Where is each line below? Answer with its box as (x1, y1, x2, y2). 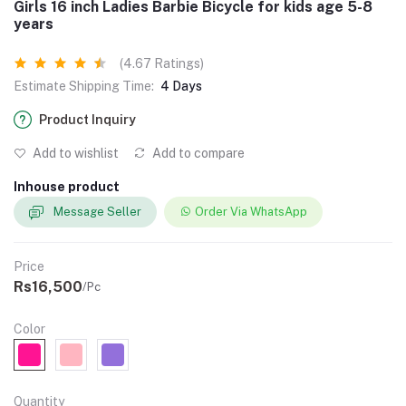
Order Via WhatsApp (195, 205, 307, 219)
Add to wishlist (30, 145, 119, 160)
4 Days (160, 78, 202, 93)
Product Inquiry (39, 111, 136, 127)
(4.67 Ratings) (120, 55, 204, 71)
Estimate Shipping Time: (14, 78, 154, 93)
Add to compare (150, 145, 245, 160)
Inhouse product (14, 179, 120, 194)
